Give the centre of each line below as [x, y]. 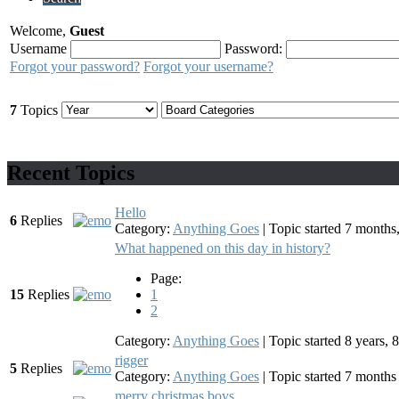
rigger [131, 361]
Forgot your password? [75, 66]
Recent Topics [71, 172]
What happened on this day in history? [223, 248]
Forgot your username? [208, 66]
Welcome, [40, 30]
